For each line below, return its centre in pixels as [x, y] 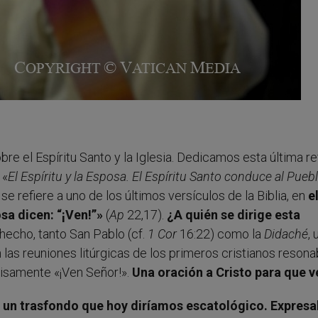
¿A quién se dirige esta [234, 214]
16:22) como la [220, 234]
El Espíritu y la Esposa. [68, 176]
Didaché [286, 234]
